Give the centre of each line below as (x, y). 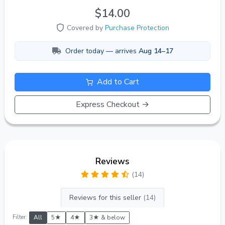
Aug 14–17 (156, 51)
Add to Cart (117, 82)
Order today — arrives (102, 51)
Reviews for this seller (106, 198)
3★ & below (107, 218)
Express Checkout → (113, 105)
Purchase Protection (137, 28)
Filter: (20, 217)
